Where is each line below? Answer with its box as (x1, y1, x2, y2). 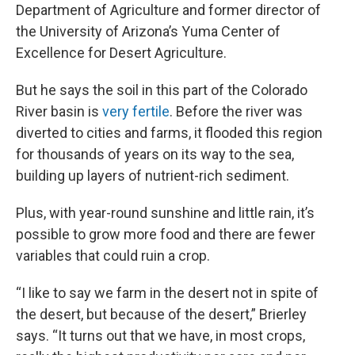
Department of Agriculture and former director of (16, 2, 321, 18)
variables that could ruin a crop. (16, 247, 210, 264)
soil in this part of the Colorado (116, 82, 307, 98)
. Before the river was (170, 103, 303, 120)
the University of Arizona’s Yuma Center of (16, 23, 281, 40)
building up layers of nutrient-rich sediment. (16, 167, 289, 184)
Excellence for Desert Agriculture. (16, 44, 227, 61)
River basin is (16, 103, 102, 120)
